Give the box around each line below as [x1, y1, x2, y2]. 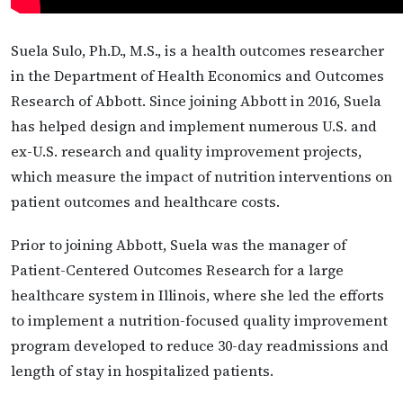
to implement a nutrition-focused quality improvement [11, 309, 388, 330]
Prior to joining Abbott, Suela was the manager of [11, 234, 346, 255]
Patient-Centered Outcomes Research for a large [11, 259, 344, 280]
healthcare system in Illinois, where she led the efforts [11, 284, 384, 305]
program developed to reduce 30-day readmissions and [11, 335, 389, 355]
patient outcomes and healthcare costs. [11, 192, 280, 212]
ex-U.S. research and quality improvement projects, [11, 141, 362, 162]
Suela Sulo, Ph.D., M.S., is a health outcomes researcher [11, 40, 384, 61]
